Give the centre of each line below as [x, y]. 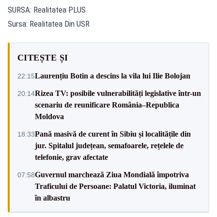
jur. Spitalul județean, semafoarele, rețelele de [109, 145]
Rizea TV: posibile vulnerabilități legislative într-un [118, 93]
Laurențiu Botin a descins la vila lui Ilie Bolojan [113, 76]
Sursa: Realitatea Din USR [49, 23]
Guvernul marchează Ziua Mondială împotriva [112, 174]
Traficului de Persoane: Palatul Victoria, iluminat [115, 186]
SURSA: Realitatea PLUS [47, 9]
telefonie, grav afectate [71, 157]
